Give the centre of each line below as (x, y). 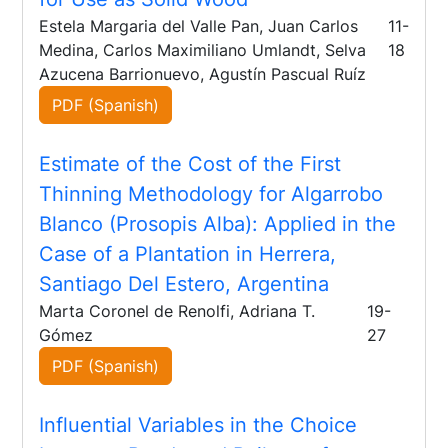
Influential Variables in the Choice (198, 425)
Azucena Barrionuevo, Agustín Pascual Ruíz (203, 74)
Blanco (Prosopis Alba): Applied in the (218, 224)
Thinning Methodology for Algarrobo (211, 194)
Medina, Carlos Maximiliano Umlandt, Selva (203, 50)
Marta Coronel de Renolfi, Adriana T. (177, 311)
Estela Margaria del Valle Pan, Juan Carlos (199, 26)
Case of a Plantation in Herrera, (188, 254)
